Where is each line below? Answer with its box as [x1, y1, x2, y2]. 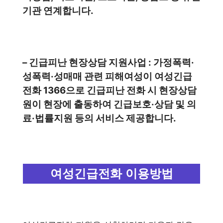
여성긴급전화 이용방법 [50, 166, 173, 180]
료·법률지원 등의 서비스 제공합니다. [22, 112, 176, 124]
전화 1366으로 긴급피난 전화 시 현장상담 [22, 84, 197, 96]
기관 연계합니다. [22, 4, 94, 16]
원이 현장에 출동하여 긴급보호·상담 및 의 [22, 98, 196, 110]
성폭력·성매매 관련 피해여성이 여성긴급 [22, 70, 192, 82]
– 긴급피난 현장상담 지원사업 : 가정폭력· [22, 56, 194, 68]
